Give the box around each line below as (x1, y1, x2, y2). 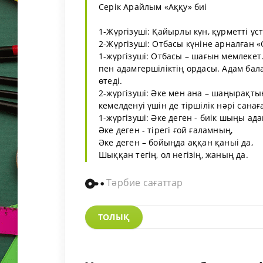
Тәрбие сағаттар (104, 176, 183, 189)
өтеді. (99, 75, 123, 86)
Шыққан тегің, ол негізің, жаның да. (99, 149, 248, 160)
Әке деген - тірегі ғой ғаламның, (99, 124, 233, 136)
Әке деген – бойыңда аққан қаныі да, (99, 136, 253, 148)
